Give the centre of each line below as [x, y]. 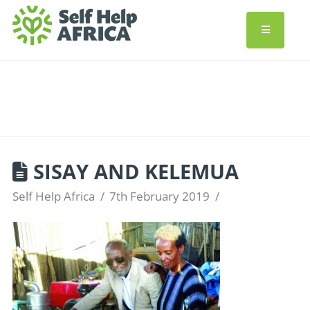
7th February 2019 [160, 196]
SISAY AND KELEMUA [133, 171]
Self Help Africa [53, 196]
